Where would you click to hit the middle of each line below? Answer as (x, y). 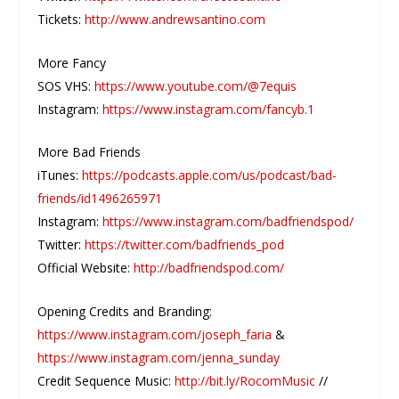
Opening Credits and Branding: (125, 311)
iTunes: (60, 175)
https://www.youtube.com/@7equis (196, 85)
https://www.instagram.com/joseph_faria (155, 334)
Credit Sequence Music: (106, 380)
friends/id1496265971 (100, 199)
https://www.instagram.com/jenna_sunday (159, 357)
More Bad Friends (90, 152)
